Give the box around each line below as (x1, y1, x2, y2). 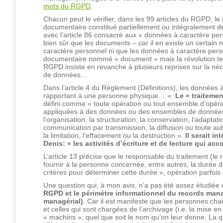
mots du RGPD (43, 1, 91, 10)
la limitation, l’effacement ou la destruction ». (43, 131, 185, 139)
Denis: (43, 139, 67, 147)
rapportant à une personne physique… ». (43, 91, 175, 100)
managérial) (43, 197, 83, 205)
